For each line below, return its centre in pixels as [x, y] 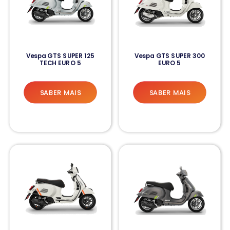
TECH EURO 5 [60, 63]
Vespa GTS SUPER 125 [60, 56]
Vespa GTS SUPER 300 [170, 56]
